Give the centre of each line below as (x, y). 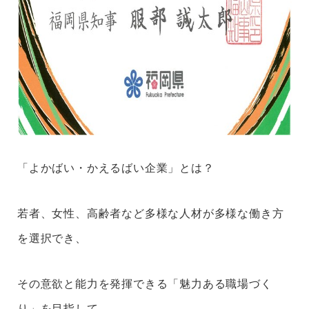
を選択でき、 (52, 238)
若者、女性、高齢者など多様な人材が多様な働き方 (151, 213)
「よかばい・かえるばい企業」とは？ (116, 168)
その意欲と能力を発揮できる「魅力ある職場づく (145, 284)
